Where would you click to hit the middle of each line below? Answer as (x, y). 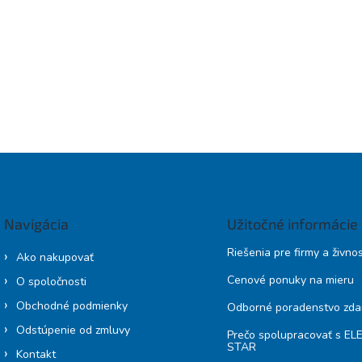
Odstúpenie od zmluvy (73, 330)
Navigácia (36, 224)
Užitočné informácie (292, 224)
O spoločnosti (51, 282)
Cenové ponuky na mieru (290, 280)
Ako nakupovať (55, 258)
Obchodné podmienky (72, 306)
